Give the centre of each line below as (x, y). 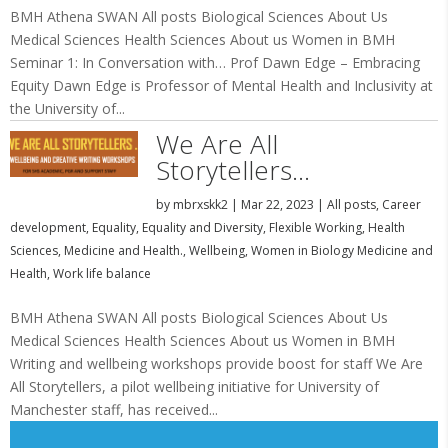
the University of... (67, 108)
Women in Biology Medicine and (342, 250)
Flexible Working (315, 227)
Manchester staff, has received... (114, 409)
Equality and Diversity (202, 227)
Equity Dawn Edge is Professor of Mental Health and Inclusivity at (221, 85)
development (48, 227)
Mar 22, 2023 (277, 204)
